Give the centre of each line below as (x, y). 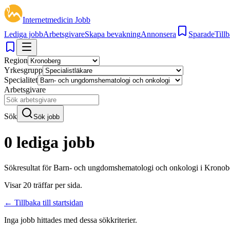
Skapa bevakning (113, 34)
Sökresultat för (29, 167)
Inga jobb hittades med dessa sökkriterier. (71, 220)
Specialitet (21, 80)
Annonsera (158, 34)
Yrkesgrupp (23, 70)
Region (16, 60)
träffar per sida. (57, 185)
